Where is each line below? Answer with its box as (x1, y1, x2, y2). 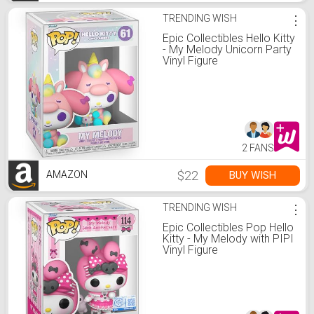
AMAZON (44, 169, 88, 181)
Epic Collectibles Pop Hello (163, 221, 294, 234)
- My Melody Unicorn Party (163, 43, 292, 56)
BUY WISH (229, 169, 276, 182)
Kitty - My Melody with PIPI (163, 232, 294, 245)
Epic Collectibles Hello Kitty (163, 32, 295, 45)
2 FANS (242, 142, 274, 153)
